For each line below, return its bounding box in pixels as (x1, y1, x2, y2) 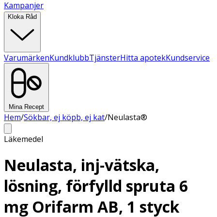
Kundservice (166, 52, 210, 63)
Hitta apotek (120, 52, 166, 63)
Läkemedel (4, 134, 43, 144)
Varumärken (4, 52, 49, 63)
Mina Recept (9, 103, 44, 110)
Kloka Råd (8, 13, 37, 20)
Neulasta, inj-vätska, (4, 155, 159, 176)
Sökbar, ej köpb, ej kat (24, 112, 105, 123)
